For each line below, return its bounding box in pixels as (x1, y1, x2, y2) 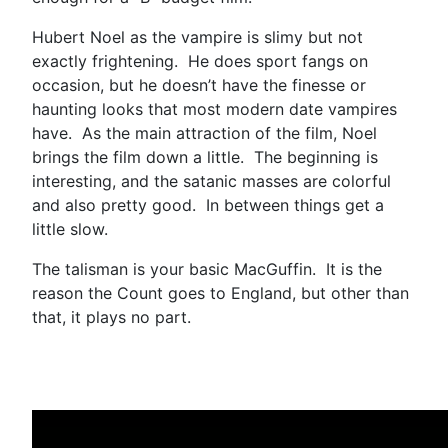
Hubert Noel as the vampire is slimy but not (32, 26, 363, 47)
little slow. (32, 218, 123, 239)
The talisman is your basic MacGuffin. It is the (32, 258, 382, 279)
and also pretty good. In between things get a (32, 194, 384, 215)
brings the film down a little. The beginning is (32, 146, 378, 167)
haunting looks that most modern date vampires (32, 98, 397, 119)
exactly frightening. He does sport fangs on (32, 50, 368, 71)
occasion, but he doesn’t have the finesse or (32, 74, 366, 95)
